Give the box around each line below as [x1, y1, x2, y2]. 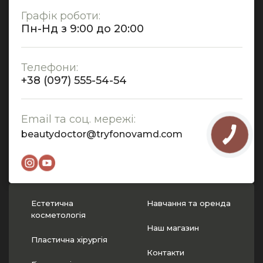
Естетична [31, 198, 73, 208]
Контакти [146, 248, 184, 257]
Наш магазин [146, 223, 199, 232]
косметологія [31, 210, 86, 220]
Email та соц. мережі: [21, 113, 136, 126]
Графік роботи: [21, 9, 100, 22]
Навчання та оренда [146, 198, 231, 208]
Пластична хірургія [31, 235, 107, 244]
